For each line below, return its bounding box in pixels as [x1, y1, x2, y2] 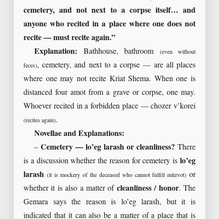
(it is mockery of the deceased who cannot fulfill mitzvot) [46, 172, 187, 179]
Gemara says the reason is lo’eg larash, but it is [23, 197, 196, 207]
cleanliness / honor [116, 184, 179, 194]
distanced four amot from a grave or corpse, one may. [23, 88, 196, 98]
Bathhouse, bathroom [77, 47, 160, 57]
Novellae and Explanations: [34, 129, 125, 139]
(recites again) [23, 117, 56, 124]
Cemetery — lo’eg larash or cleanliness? [41, 143, 175, 153]
